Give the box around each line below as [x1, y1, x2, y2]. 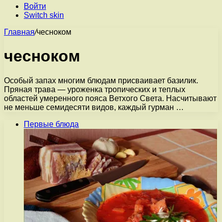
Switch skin [24, 11, 64, 19]
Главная [4, 28, 35, 36]
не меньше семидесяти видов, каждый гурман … [4, 103, 184, 111]
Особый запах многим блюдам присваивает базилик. [4, 76, 198, 85]
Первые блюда [24, 119, 79, 128]
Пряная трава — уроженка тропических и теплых [4, 85, 185, 94]
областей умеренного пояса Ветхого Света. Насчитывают [4, 94, 217, 103]
